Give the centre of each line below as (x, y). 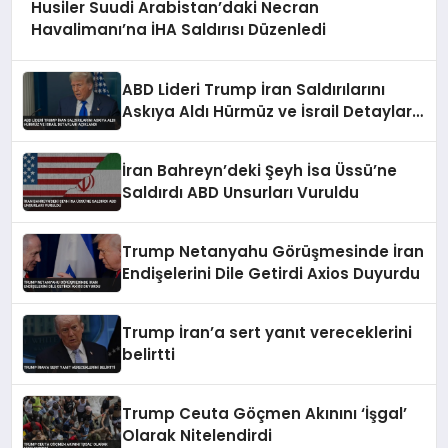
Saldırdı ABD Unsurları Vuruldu (241, 192)
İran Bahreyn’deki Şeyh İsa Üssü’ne (260, 170)
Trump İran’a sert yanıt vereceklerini (267, 332)
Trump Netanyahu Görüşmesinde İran (273, 251)
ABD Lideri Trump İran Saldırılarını (254, 89)
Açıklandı (159, 133)
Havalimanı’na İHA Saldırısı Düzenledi (178, 30)
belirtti (149, 354)
